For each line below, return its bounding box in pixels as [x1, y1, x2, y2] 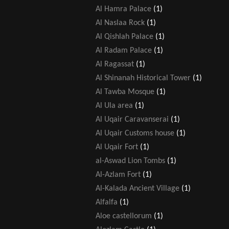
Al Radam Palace [96, 46, 152, 55]
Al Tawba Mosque [96, 87, 154, 96]
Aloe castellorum [96, 212, 152, 220]
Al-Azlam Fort [96, 170, 141, 179]
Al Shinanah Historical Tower [96, 74, 191, 82]
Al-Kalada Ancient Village [96, 184, 179, 193]
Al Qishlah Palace [96, 32, 153, 41]
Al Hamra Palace [96, 5, 151, 13]
